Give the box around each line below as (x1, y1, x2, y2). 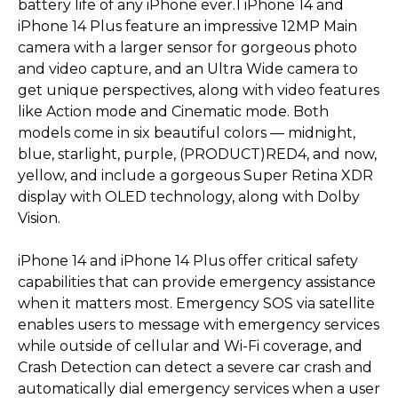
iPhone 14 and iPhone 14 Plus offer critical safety (18, 251, 358, 269)
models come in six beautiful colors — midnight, (18, 123, 355, 141)
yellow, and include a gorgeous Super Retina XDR (18, 166, 373, 184)
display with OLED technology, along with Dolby (18, 187, 360, 205)
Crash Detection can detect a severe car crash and (18, 358, 372, 376)
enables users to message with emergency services (18, 315, 379, 333)
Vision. (18, 209, 60, 227)
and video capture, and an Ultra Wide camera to (18, 60, 358, 77)
